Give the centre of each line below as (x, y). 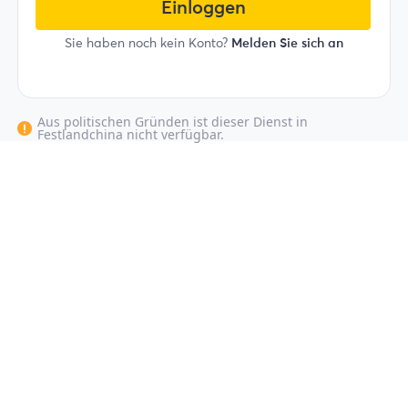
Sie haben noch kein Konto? (146, 43)
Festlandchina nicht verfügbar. (131, 134)
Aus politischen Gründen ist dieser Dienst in (173, 121)
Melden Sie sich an (287, 43)
